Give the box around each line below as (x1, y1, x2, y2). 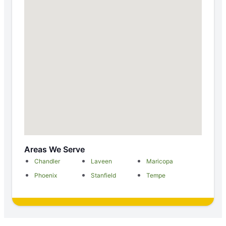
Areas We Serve (24, 144, 85, 155)
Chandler (34, 157, 60, 165)
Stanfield (90, 172, 116, 180)
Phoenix (34, 172, 57, 180)
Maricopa (146, 157, 174, 165)
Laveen (90, 157, 112, 165)
